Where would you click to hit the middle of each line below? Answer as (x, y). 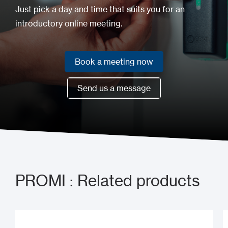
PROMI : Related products (108, 180)
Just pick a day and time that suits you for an (100, 9)
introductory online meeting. (69, 24)
